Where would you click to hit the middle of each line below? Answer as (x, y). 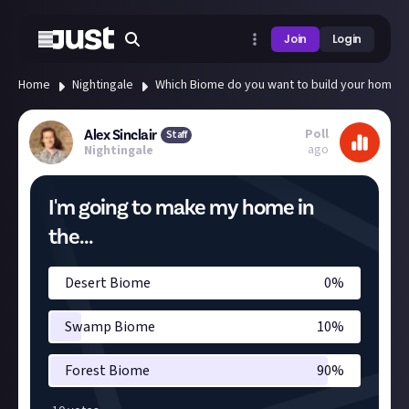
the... (71, 237)
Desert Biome (108, 283)
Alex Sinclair (121, 135)
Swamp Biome (110, 327)
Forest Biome (107, 371)
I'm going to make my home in (182, 208)
